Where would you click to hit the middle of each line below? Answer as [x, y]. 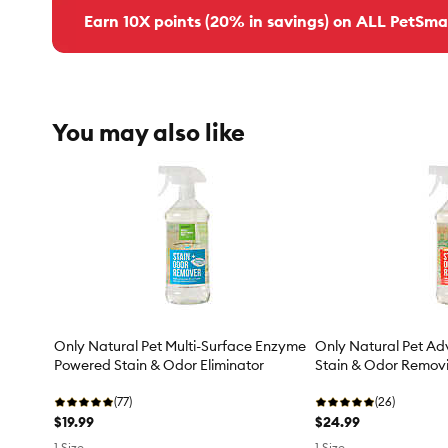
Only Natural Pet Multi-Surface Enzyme [180, 346]
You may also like [148, 132]
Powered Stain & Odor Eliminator [159, 365]
